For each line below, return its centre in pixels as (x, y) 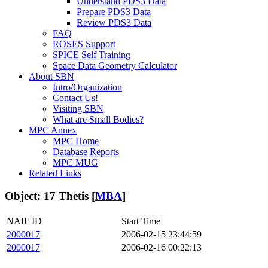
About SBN (51, 76)
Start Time (141, 221)
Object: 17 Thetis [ (50, 196)
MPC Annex (53, 130)
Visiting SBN (78, 108)
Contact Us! (75, 98)
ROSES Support (84, 44)
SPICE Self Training (92, 54)
